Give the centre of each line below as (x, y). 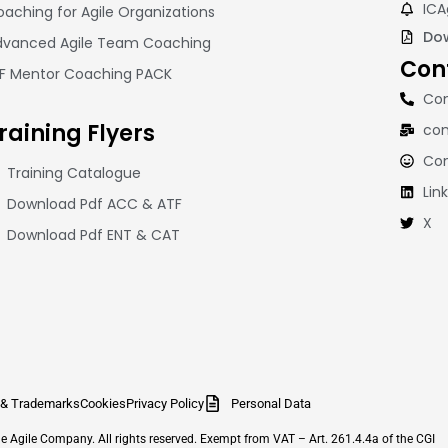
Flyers (120, 134)
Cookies (103, 403)
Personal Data (270, 403)
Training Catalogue (74, 173)
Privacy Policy (165, 403)
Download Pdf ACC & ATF (95, 204)
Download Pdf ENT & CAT (94, 235)
